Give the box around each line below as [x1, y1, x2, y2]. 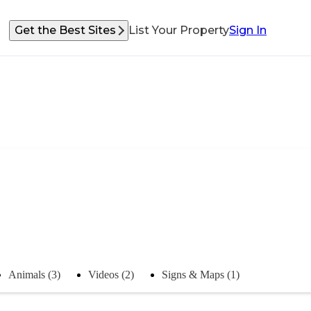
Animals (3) [8, 268, 60, 280]
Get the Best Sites [15, 24, 116, 37]
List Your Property [128, 24, 229, 37]
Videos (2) [88, 268, 134, 280]
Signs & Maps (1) [162, 268, 239, 280]
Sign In [229, 24, 267, 37]
